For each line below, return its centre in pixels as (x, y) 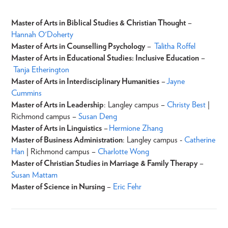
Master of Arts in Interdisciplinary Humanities (85, 81)
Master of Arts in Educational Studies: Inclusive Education (105, 58)
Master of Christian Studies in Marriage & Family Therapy (104, 163)
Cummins (27, 93)
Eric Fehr (127, 186)
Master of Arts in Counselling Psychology (78, 46)
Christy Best (186, 104)
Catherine (200, 139)
